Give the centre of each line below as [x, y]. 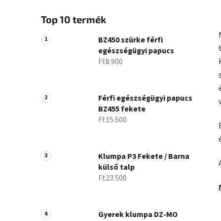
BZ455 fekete [122, 109]
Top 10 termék [74, 19]
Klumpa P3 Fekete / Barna [144, 157]
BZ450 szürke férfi [130, 40]
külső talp [116, 167]
